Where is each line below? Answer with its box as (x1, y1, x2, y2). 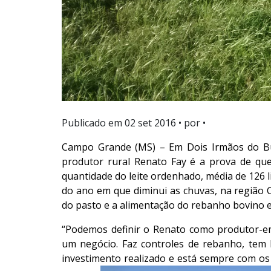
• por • (176, 116, 206, 130)
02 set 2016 (125, 116, 176, 130)
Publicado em (62, 116, 125, 130)
